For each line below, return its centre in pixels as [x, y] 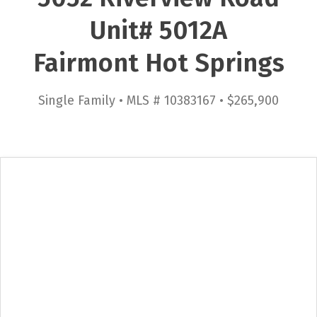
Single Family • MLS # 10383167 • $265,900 [158, 100]
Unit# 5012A [158, 30]
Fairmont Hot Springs [158, 63]
